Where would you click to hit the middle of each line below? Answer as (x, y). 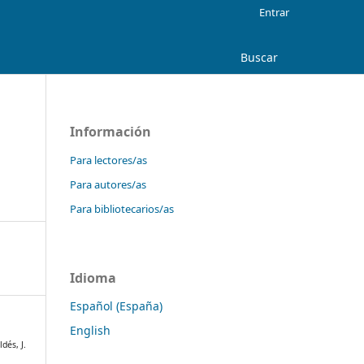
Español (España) (116, 305)
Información (110, 131)
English (90, 330)
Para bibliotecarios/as (122, 208)
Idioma (93, 277)
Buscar (259, 57)
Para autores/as (108, 184)
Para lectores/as (108, 160)
